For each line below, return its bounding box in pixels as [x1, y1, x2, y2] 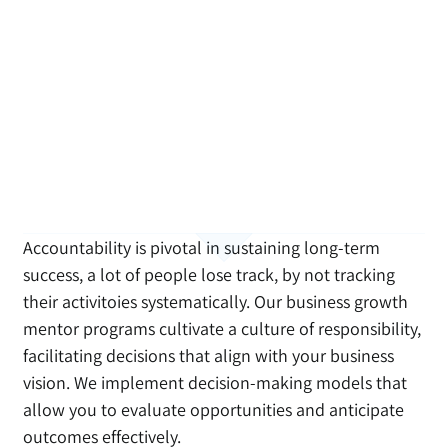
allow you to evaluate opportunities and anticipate [23, 398, 405, 422]
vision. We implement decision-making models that [23, 371, 408, 395]
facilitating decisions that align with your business [23, 344, 395, 368]
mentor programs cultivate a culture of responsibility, [23, 317, 422, 341]
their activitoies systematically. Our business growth [23, 290, 409, 314]
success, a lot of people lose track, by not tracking [23, 263, 396, 287]
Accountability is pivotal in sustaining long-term [23, 236, 381, 260]
